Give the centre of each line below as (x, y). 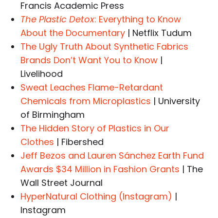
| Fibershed (79, 142)
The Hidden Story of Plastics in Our (95, 128)
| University (176, 101)
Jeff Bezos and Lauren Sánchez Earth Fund (112, 156)
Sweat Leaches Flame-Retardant (92, 88)
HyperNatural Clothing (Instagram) (97, 197)
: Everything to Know (138, 19)
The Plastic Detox (58, 19)
